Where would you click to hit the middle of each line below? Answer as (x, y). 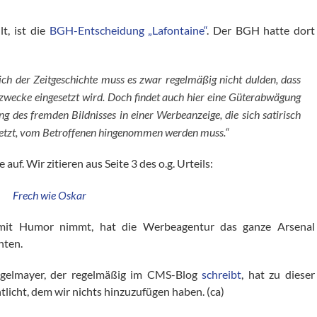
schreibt (222, 274)
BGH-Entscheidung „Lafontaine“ (128, 30)
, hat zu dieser (278, 274)
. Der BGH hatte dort (261, 30)
